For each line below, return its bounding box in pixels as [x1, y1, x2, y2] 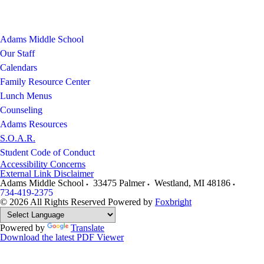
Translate [71, 223, 104, 233]
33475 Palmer [93, 178, 145, 188]
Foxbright [155, 197, 192, 207]
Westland [154, 178, 189, 188]
